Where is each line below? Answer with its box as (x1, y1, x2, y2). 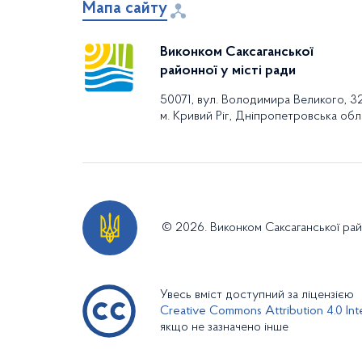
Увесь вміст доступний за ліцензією (160, 288, 354, 301)
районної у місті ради (160, 64, 296, 78)
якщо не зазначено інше (160, 321, 288, 334)
